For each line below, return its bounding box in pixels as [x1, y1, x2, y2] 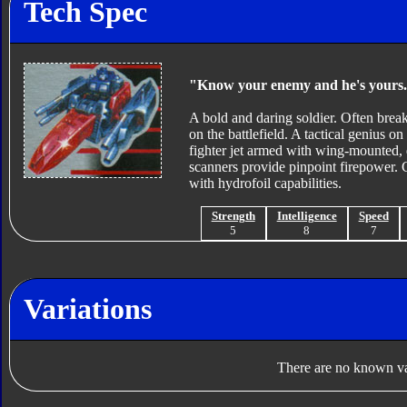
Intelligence [276, 209, 337, 223]
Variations [23, 292, 152, 325]
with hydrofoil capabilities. [188, 175, 342, 192]
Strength [211, 209, 255, 223]
